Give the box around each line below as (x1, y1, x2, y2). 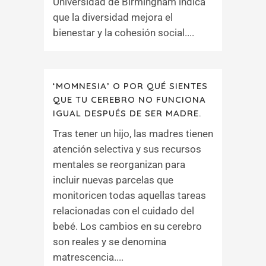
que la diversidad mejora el (53, 11, 173, 23)
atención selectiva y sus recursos (53, 143, 201, 155)
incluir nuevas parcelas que (53, 174, 173, 186)
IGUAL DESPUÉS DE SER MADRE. (53, 107, 201, 119)
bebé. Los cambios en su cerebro (53, 220, 202, 232)
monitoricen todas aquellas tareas (53, 189, 206, 201)
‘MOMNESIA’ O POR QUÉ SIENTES (53, 80, 208, 91)
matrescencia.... (53, 251, 123, 263)
